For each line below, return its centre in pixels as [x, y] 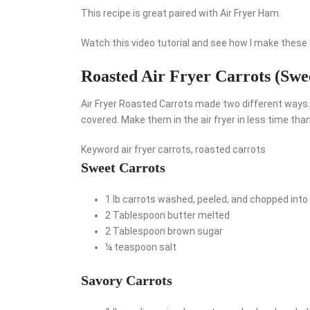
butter [182, 215]
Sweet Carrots [123, 167]
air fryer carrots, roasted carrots [193, 149]
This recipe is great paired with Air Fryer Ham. [181, 13]
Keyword [101, 149]
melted [214, 215]
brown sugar [195, 231]
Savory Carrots [127, 280]
